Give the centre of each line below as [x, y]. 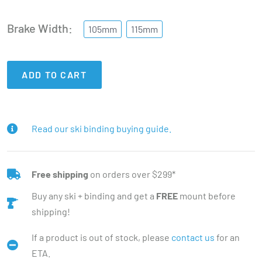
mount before [206, 195]
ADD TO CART [54, 74]
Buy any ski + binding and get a [94, 195]
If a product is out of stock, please [101, 237]
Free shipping [60, 174]
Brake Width [38, 28]
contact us [193, 237]
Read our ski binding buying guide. [101, 128]
